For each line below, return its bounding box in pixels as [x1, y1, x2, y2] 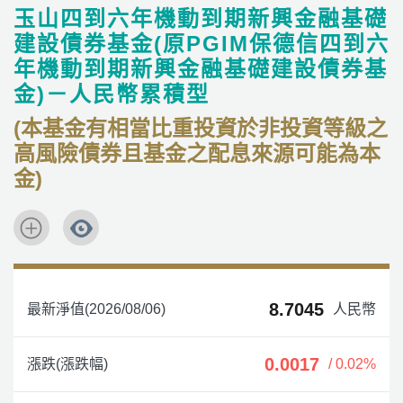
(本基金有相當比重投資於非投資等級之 [13, 116, 388, 140]
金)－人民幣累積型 [13, 82, 210, 106]
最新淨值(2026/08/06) [27, 301, 166, 317]
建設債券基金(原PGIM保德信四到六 [13, 31, 390, 56]
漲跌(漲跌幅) [27, 356, 108, 372]
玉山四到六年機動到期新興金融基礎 [13, 6, 388, 31]
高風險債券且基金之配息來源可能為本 [13, 141, 381, 166]
